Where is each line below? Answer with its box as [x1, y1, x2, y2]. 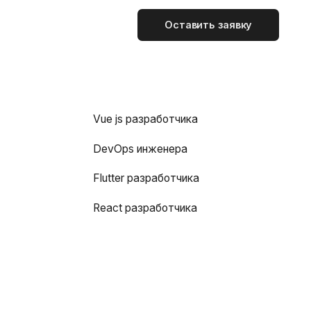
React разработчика [16, 179, 110, 192]
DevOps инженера [16, 126, 101, 139]
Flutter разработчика [16, 153, 112, 165]
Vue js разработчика [16, 100, 110, 112]
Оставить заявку [80, 17, 159, 28]
